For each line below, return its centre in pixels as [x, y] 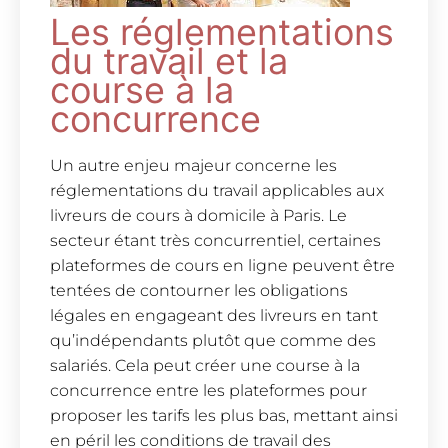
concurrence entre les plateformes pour [208, 391]
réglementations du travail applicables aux [217, 191]
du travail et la [169, 61]
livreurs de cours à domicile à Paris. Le [198, 216]
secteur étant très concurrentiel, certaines [215, 241]
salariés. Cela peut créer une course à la [205, 366]
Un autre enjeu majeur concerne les [193, 166]
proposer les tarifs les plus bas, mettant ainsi [224, 416]
